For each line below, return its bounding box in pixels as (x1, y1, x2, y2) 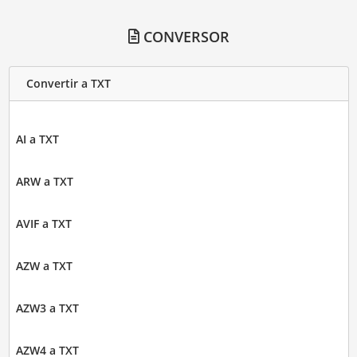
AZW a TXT (15, 257, 73, 273)
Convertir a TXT (25, 76, 111, 92)
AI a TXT (15, 131, 59, 147)
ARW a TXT (15, 173, 73, 189)
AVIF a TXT (15, 215, 72, 231)
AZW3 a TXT (15, 300, 79, 316)
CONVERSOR (139, 26, 229, 46)
